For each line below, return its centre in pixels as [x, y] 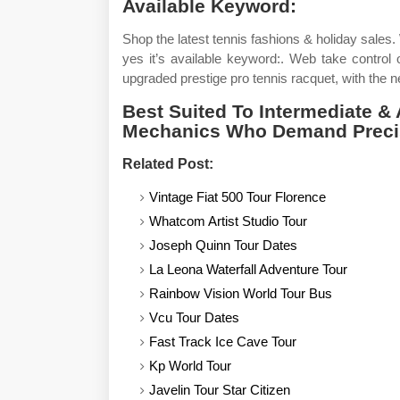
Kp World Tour [190, 366]
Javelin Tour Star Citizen [220, 390]
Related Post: [168, 164]
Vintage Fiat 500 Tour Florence [237, 197]
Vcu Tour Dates [194, 317]
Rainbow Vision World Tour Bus [241, 293]
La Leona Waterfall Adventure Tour [248, 269]
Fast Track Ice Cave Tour [223, 342]
